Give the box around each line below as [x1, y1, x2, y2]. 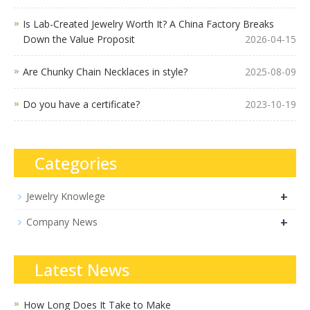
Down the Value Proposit [23, 32, 135, 46]
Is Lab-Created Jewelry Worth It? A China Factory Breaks [23, 17, 274, 30]
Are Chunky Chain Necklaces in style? [23, 64, 188, 78]
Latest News [35, 257, 129, 281]
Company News [26, 215, 98, 228]
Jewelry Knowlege [26, 189, 105, 203]
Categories [35, 151, 117, 174]
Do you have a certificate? [23, 97, 140, 111]
